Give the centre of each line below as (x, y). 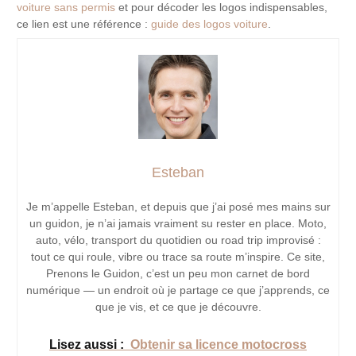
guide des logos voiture (210, 25)
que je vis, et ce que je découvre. (178, 306)
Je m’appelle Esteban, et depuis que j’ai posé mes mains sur (178, 206)
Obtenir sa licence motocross (219, 344)
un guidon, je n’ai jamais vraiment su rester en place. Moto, (178, 223)
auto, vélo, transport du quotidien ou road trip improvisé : (178, 240)
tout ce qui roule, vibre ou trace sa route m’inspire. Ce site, (178, 256)
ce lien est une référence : (84, 25)
